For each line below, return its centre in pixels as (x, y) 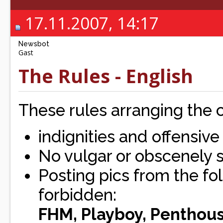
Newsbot (34, 44)
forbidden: (77, 195)
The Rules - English (106, 76)
